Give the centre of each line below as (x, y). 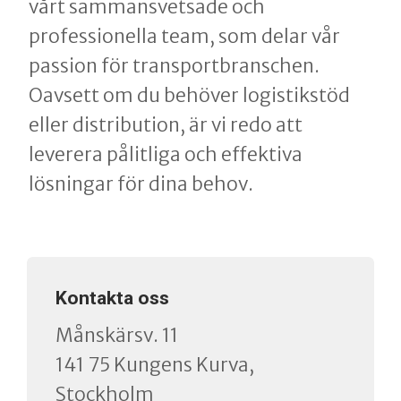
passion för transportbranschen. (174, 66)
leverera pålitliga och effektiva (166, 155)
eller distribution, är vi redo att (166, 125)
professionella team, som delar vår (184, 37)
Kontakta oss (112, 299)
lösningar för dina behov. (141, 184)
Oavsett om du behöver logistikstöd (189, 96)
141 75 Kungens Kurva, (155, 365)
